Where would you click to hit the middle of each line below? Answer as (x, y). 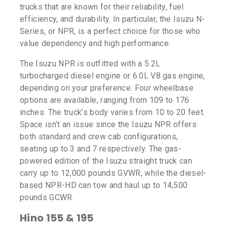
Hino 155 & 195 (57, 218)
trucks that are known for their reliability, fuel (102, 7)
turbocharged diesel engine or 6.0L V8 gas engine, (112, 76)
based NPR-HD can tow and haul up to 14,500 (104, 185)
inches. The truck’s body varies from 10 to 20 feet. (112, 112)
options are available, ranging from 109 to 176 (105, 100)
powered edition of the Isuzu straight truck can (106, 161)
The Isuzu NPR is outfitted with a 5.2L (90, 64)
